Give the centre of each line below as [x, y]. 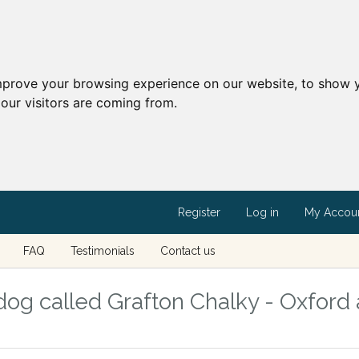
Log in [262, 212]
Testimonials [102, 251]
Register [199, 212]
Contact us [188, 251]
